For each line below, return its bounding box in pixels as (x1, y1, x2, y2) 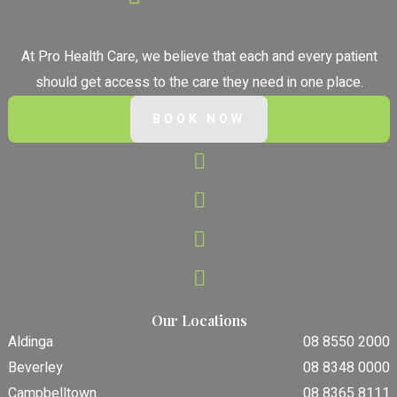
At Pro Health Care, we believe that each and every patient (20, 46, 378, 68)
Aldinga (8, 331, 54, 354)
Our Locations (151, 311, 247, 331)
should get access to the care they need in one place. (35, 72, 363, 94)
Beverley (8, 357, 64, 379)
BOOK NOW (152, 110, 245, 129)
